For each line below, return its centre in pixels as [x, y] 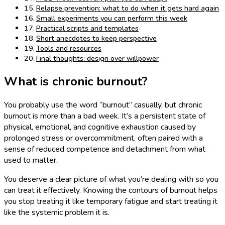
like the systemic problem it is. [57, 212]
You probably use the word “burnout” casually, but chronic [103, 105]
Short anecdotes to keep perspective [96, 38]
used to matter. [31, 160]
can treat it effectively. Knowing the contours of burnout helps [111, 190]
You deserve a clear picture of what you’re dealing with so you [111, 179]
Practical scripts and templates [87, 28]
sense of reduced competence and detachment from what [105, 149]
